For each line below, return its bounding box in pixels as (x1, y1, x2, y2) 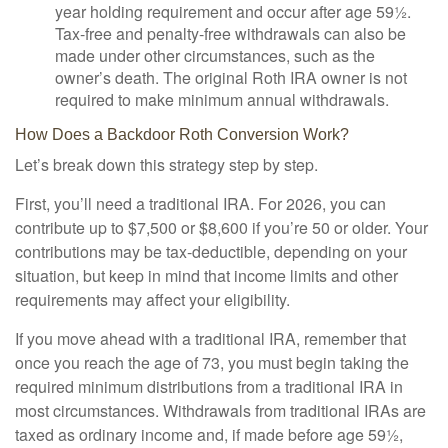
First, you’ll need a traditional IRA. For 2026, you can (15, 192, 386, 215)
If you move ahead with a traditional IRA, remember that (15, 327, 406, 350)
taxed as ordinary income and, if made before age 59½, (15, 423, 403, 446)
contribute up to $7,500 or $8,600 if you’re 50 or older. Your (15, 216, 428, 239)
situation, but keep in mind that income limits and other (15, 264, 398, 287)
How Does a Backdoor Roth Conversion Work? (15, 126, 349, 143)
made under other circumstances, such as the (55, 44, 375, 67)
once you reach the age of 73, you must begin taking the (15, 351, 409, 374)
